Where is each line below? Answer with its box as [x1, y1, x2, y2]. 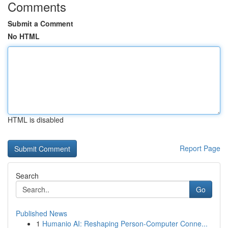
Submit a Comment [8, 18, 73, 28]
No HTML [8, 31, 40, 41]
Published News [16, 208, 67, 218]
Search [16, 170, 39, 181]
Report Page [180, 143, 220, 153]
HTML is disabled [8, 115, 64, 125]
